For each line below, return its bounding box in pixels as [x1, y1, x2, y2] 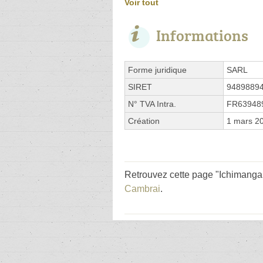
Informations [156, 24, 248, 46]
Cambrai [124, 183, 160, 194]
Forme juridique [128, 65, 187, 75]
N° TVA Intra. [128, 99, 176, 109]
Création [128, 116, 160, 126]
